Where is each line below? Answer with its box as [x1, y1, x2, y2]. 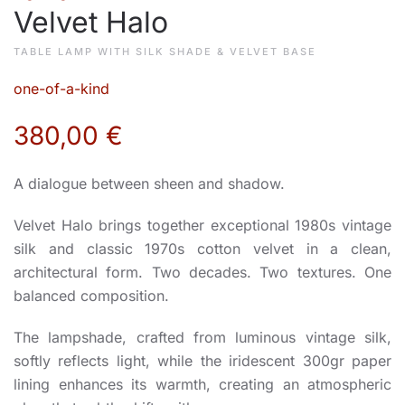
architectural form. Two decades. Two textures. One [14, 262, 391, 281]
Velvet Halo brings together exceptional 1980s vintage [14, 215, 391, 234]
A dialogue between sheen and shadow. [14, 174, 285, 193]
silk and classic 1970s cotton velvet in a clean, [14, 239, 391, 258]
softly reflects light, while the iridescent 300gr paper [14, 351, 391, 370]
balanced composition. [14, 286, 169, 305]
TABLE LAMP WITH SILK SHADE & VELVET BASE [14, 44, 316, 58]
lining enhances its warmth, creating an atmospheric [14, 374, 391, 393]
